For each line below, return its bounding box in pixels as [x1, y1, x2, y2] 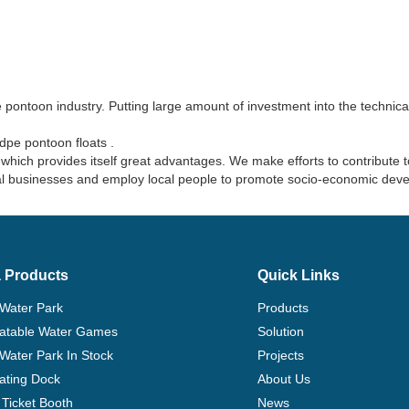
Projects [257, 348, 304, 363]
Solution [257, 324, 304, 340]
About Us [257, 372, 310, 387]
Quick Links [257, 267, 340, 284]
